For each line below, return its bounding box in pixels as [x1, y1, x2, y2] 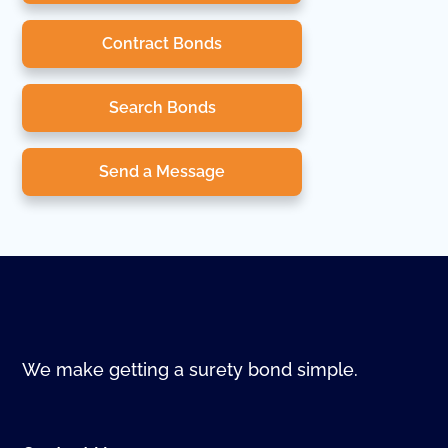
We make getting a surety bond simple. [22, 358, 359, 380]
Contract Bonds [102, 33, 223, 53]
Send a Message [99, 161, 226, 181]
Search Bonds [108, 97, 216, 117]
